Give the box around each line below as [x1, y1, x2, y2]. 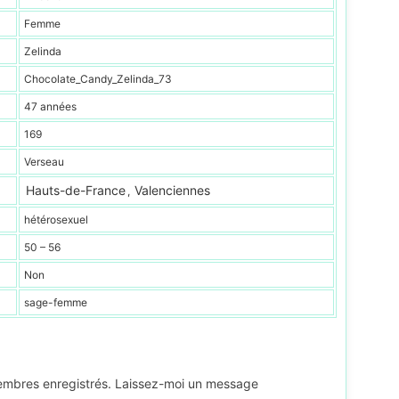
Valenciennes [134, 183, 210, 198]
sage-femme [24, 296, 87, 309]
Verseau [24, 155, 64, 168]
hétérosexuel [24, 213, 88, 226]
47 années [24, 100, 77, 113]
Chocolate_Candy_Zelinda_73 [24, 72, 172, 85]
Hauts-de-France [26, 183, 126, 198]
